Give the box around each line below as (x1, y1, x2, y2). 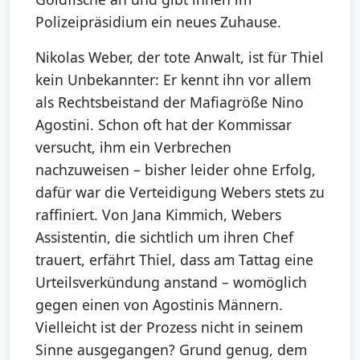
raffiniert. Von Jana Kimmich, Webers (35, 205, 281, 225)
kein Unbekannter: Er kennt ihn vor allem (35, 70, 311, 90)
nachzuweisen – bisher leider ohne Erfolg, (35, 160, 316, 180)
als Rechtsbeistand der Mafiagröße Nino (35, 92, 304, 112)
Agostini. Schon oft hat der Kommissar (35, 115, 292, 135)
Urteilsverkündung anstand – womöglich (35, 272, 307, 292)
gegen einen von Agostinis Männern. (35, 295, 283, 315)
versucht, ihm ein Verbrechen (35, 137, 231, 157)
